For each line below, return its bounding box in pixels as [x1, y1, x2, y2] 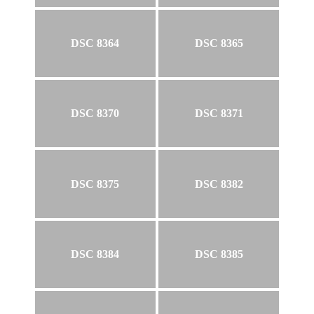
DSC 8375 [71, 177, 120, 190]
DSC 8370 [71, 107, 120, 120]
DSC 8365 [194, 36, 243, 49]
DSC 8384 [71, 248, 120, 261]
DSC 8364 [71, 36, 120, 49]
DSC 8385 [194, 248, 243, 261]
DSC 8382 [194, 177, 243, 190]
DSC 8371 [194, 107, 243, 120]
